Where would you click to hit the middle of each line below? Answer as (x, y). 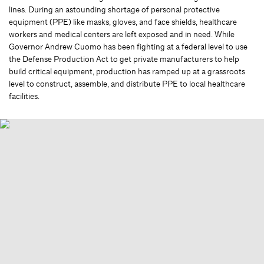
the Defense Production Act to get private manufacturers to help (124, 59)
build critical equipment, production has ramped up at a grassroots (127, 71)
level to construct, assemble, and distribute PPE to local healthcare (127, 83)
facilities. (24, 96)
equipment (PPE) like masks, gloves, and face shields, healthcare (123, 22)
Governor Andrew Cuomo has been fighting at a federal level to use (128, 46)
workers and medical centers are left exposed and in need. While (122, 34)
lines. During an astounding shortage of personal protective (114, 9)
